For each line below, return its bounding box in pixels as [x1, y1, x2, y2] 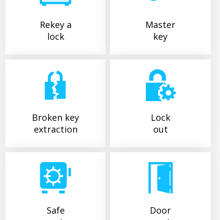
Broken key [32, 111, 80, 123]
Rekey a [39, 18, 72, 30]
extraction [33, 123, 78, 135]
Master [145, 18, 176, 30]
